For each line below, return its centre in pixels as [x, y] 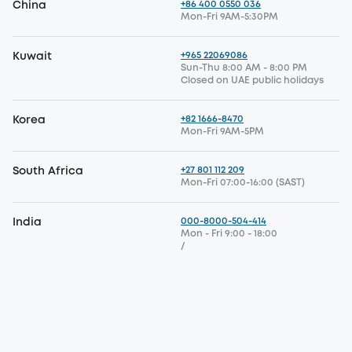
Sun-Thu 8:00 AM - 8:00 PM [244, 68]
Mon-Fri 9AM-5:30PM [229, 17]
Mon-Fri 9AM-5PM [222, 132]
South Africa [48, 171]
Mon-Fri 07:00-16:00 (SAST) [243, 183]
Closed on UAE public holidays [252, 81]
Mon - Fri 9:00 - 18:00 [229, 234]
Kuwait [32, 57]
